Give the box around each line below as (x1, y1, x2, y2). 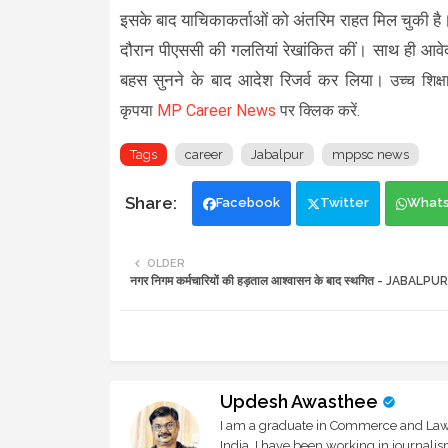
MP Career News (156, 100, 276, 120)
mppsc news (331, 146, 409, 162)
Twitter (319, 194, 369, 210)
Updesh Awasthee (219, 390, 378, 412)
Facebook (215, 194, 280, 210)
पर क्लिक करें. (275, 100, 360, 120)
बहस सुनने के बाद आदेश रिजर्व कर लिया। (119, 69, 391, 90)
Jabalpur (250, 146, 304, 162)
